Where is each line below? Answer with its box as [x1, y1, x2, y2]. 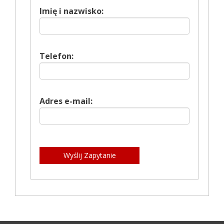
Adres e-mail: [39, 95, 92, 106]
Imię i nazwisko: [39, 5, 103, 16]
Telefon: [39, 50, 73, 61]
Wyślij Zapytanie [63, 150, 116, 160]
